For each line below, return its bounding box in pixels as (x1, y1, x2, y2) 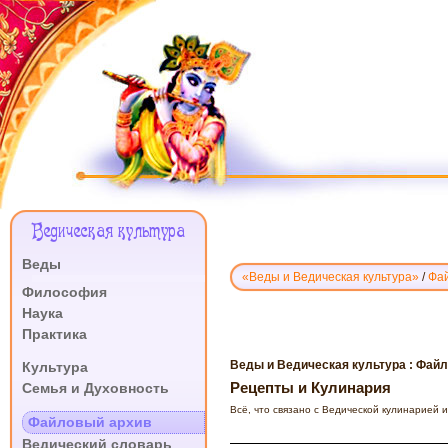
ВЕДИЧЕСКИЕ (230, 306, 357, 325)
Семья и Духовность (22, 380, 169, 396)
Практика (22, 326, 87, 342)
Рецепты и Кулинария (230, 378, 391, 396)
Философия (22, 284, 107, 300)
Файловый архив (28, 414, 152, 430)
